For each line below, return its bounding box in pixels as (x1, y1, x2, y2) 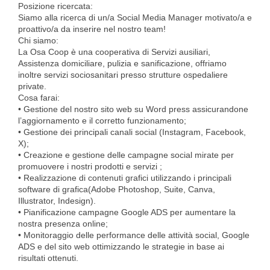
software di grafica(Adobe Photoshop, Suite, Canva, (18, 184, 215, 194)
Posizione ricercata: (18, 1, 93, 11)
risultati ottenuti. (18, 253, 78, 263)
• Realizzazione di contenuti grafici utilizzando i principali (18, 173, 231, 183)
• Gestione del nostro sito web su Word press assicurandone (18, 104, 248, 114)
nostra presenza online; (18, 219, 108, 228)
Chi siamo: (18, 36, 58, 45)
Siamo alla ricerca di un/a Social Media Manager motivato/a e (18, 13, 252, 22)
